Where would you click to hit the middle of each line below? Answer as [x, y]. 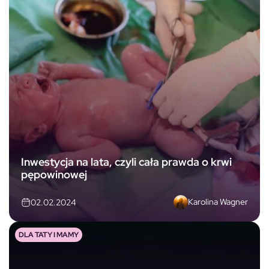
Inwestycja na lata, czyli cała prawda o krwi [126, 162]
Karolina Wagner [218, 202]
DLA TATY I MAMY [49, 234]
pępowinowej [54, 174]
